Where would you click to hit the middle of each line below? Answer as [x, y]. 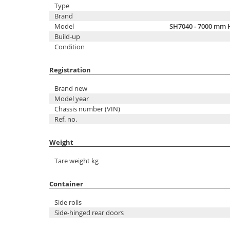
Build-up [67, 36]
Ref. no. [66, 119]
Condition [70, 47]
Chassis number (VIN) [87, 109]
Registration [70, 70]
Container [66, 184]
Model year [72, 99]
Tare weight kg [76, 161]
